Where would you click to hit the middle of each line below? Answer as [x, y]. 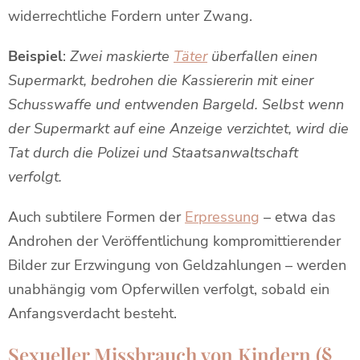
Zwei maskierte [122, 56]
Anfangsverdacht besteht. [92, 313]
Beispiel [35, 56]
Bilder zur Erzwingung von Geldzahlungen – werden [177, 265]
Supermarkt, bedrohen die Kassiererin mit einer [161, 80]
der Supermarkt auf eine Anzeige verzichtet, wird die [178, 129]
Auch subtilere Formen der [96, 217]
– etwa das [298, 217]
